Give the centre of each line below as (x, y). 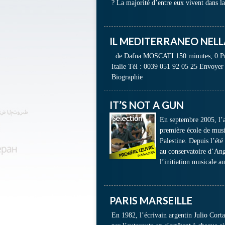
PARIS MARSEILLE (151, 200)
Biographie (127, 77)
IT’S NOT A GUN (147, 105)
